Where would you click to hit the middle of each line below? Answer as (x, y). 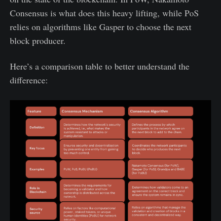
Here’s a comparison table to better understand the (100, 66)
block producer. (38, 40)
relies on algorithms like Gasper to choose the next (101, 26)
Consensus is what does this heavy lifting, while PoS (104, 13)
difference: (29, 80)
